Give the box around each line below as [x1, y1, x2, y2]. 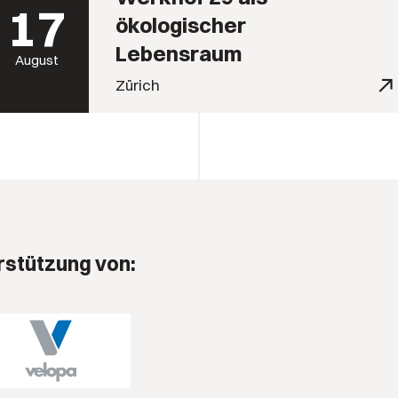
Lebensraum [115, 40, 242, 67]
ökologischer [115, 12, 246, 38]
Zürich [115, 75, 160, 94]
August [14, 51, 59, 68]
